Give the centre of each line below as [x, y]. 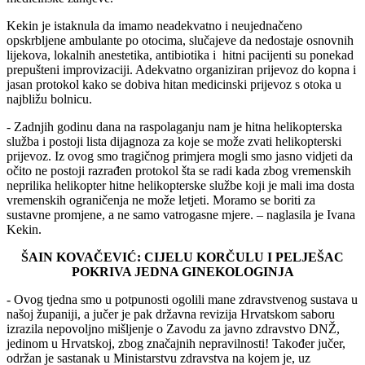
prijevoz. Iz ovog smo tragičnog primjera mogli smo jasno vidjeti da [180, 156]
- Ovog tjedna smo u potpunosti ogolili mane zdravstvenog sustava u [182, 299]
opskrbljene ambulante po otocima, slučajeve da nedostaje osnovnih [180, 40]
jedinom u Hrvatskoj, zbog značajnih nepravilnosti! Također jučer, [176, 343]
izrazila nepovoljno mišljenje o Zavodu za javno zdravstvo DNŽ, [173, 328]
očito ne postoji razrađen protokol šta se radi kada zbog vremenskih [179, 170]
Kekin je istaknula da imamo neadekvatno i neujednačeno [154, 25]
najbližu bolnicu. [49, 99]
